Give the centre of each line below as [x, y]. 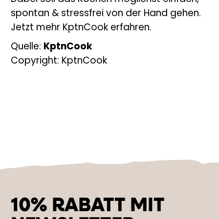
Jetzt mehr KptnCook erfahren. [81, 28]
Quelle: [27, 47]
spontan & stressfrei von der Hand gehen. [106, 14]
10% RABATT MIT [88, 207]
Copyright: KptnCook [59, 62]
